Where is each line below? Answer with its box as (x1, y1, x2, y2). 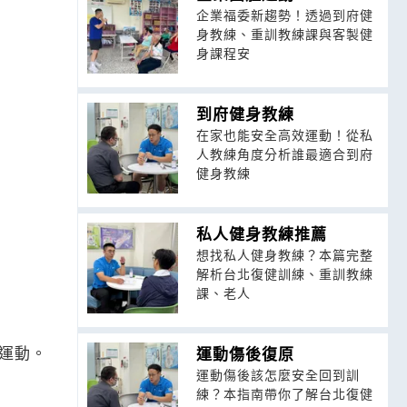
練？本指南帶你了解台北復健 (195, 384, 373, 402)
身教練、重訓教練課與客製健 (195, 25, 373, 43)
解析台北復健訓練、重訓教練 (195, 264, 373, 283)
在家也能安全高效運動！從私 (195, 125, 373, 144)
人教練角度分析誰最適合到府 (195, 144, 373, 163)
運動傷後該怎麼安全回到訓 (195, 365, 360, 383)
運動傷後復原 (195, 342, 294, 364)
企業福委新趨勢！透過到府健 (195, 5, 373, 24)
